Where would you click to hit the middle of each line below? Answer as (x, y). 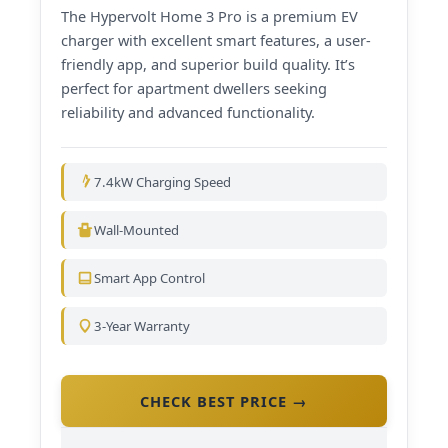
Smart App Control (149, 278)
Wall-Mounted (136, 230)
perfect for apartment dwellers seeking (194, 87)
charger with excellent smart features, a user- (216, 39)
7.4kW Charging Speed (162, 182)
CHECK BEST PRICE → (224, 401)
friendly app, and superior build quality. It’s (208, 63)
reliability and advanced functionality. (188, 111)
